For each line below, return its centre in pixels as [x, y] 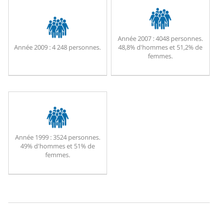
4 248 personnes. [76, 47]
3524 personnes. [76, 137]
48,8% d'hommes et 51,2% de [160, 47]
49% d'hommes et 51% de [57, 146]
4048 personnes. [178, 39]
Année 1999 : [33, 137]
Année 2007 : [136, 39]
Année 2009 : [33, 47]
